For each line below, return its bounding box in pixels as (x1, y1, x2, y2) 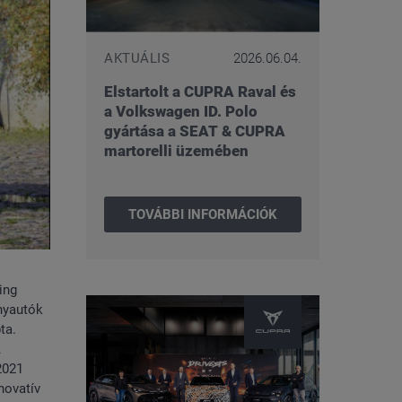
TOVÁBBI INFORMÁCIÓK (128, 206, 277, 223)
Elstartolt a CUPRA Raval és (104, 83, 296, 100)
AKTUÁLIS (104, 50, 170, 66)
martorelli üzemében (104, 142, 249, 160)
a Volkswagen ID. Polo (104, 102, 258, 120)
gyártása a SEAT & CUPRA (104, 122, 285, 140)
